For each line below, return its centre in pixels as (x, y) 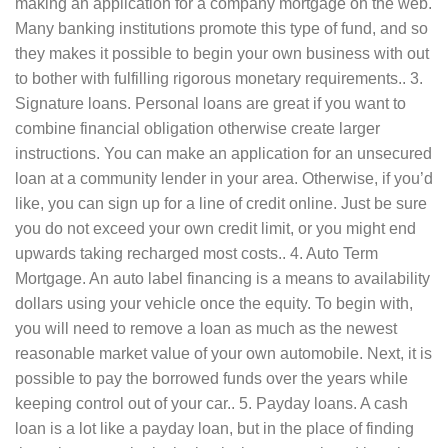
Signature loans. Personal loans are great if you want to (210, 104)
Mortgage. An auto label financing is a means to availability (222, 279)
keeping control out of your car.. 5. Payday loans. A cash (211, 404)
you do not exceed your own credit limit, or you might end (215, 229)
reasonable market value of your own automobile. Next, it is (223, 354)
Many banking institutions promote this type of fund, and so (221, 29)
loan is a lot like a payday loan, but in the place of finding (214, 429)
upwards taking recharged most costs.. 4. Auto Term (196, 254)
